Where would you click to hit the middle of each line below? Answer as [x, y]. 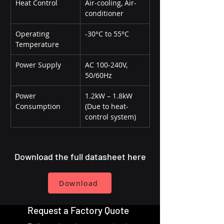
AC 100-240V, [107, 65]
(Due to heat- [107, 106]
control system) [110, 117]
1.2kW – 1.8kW [110, 96]
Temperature [37, 44]
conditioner [104, 13]
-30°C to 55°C [107, 34]
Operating [33, 34]
